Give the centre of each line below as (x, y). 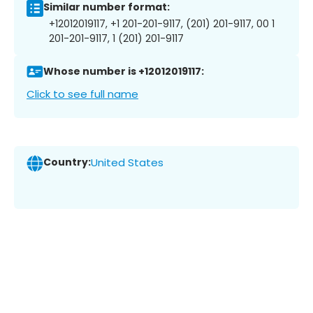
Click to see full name (82, 94)
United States (127, 163)
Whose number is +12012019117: (124, 72)
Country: (67, 162)
